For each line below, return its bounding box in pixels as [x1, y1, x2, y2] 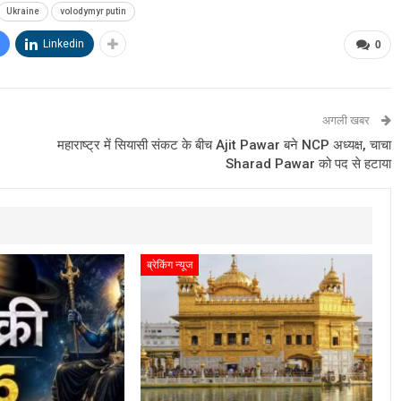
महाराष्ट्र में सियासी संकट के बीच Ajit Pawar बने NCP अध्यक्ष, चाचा [57, 136, 391, 153]
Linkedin [43, 37, 84, 50]
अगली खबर [322, 113, 372, 127]
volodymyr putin [60, 5, 126, 16]
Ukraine [6, 5, 39, 16]
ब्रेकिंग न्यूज [146, 258, 192, 271]
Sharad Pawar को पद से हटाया [226, 155, 391, 172]
